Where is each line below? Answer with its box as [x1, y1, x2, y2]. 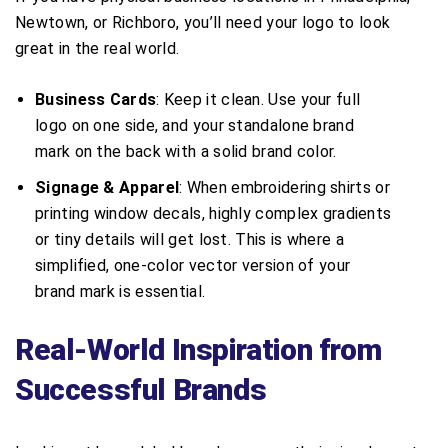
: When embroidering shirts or [179, 177, 390, 197]
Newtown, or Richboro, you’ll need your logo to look [15, 12, 391, 32]
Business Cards [35, 89, 157, 109]
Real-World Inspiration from [15, 331, 382, 367]
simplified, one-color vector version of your [35, 255, 351, 275]
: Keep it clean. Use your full [156, 89, 361, 109]
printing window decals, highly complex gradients [35, 203, 392, 223]
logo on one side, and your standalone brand [35, 115, 354, 135]
